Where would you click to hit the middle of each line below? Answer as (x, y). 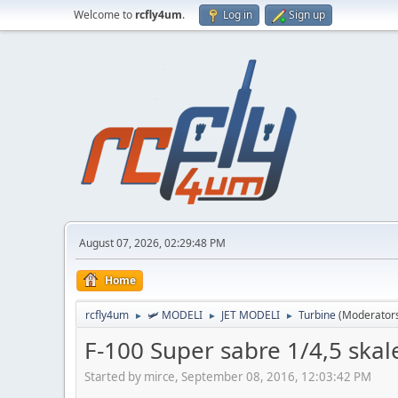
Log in (238, 15)
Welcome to (104, 15)
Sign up (307, 15)
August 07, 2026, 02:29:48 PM (152, 243)
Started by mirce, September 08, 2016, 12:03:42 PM (228, 376)
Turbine (317, 315)
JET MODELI (251, 315)
